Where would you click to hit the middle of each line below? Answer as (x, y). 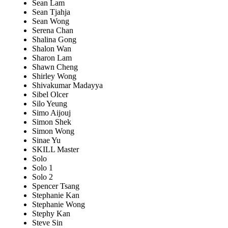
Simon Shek (52, 122)
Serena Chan (53, 31)
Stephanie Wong (59, 205)
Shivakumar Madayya (67, 85)
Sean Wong (51, 21)
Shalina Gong (54, 40)
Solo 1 (42, 168)
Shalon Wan (52, 49)
